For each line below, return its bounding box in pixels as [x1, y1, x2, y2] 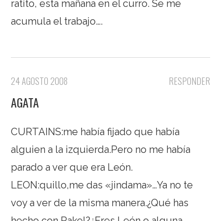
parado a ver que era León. [11, 161, 133, 173]
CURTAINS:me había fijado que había [11, 125, 180, 138]
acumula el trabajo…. [11, 15, 103, 27]
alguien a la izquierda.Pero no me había [11, 143, 191, 155]
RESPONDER [168, 74, 210, 87]
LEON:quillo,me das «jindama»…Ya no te [11, 179, 193, 191]
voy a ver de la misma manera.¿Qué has [11, 196, 189, 209]
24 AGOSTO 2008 [11, 74, 68, 87]
